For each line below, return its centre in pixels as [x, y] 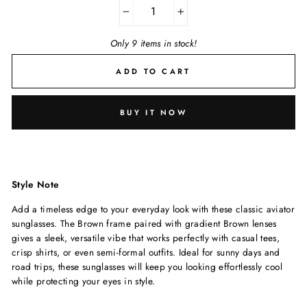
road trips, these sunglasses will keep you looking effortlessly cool [147, 267]
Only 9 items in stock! [153, 44]
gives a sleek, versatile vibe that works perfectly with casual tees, [146, 238]
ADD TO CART [153, 71]
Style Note [36, 185]
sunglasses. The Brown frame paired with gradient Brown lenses [144, 224]
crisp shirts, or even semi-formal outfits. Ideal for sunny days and [146, 253]
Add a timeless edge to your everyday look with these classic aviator [153, 209]
